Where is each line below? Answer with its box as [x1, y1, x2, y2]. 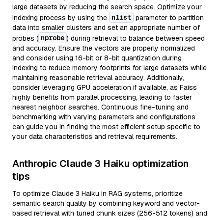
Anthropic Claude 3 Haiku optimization [12, 157, 189, 170]
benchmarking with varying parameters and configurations [12, 112, 195, 121]
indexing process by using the [12, 13, 109, 22]
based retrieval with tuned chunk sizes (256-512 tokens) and [12, 209, 207, 218]
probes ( [12, 34, 38, 43]
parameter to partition [134, 13, 204, 22]
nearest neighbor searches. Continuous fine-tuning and [12, 103, 189, 111]
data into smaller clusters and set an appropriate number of [12, 23, 200, 32]
